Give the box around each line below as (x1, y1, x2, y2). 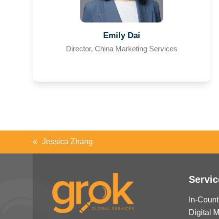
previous (32, 143, 63, 152)
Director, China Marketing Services (66, 45, 177, 53)
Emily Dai (103, 30, 140, 41)
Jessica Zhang (42, 137, 93, 146)
